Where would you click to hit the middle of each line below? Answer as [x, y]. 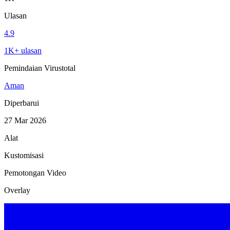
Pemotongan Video [35, 172]
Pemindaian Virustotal [40, 68]
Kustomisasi [24, 155]
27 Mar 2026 [25, 120]
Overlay [17, 190]
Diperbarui [22, 103]
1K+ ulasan [23, 50]
